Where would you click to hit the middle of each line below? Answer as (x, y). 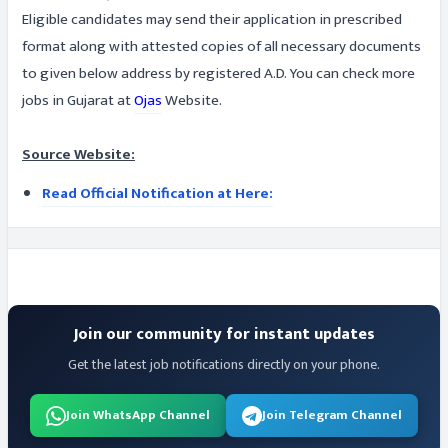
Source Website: (78, 154)
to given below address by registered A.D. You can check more (218, 73)
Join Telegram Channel (332, 415)
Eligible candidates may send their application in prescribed (212, 19)
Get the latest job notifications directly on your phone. (224, 364)
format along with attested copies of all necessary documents (221, 46)
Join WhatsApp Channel (138, 415)
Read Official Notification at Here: (157, 193)
